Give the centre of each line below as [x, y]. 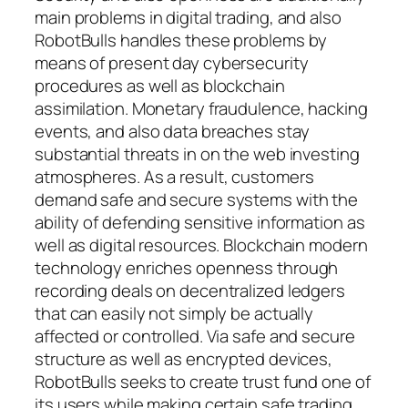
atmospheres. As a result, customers [174, 177]
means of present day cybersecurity [172, 63]
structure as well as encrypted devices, [184, 359]
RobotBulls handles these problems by [181, 41]
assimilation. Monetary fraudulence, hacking [201, 109]
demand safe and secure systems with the [197, 200]
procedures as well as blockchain [160, 86]
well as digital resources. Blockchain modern [201, 245]
